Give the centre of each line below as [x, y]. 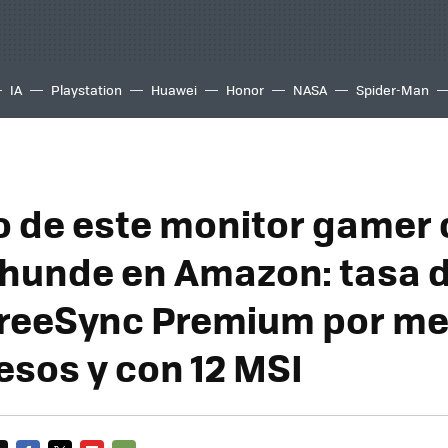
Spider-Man [392, 89]
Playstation [86, 89]
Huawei [174, 89]
